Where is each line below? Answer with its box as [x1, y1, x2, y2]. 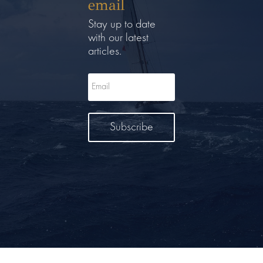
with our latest [88, 32, 149, 45]
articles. [88, 46, 122, 58]
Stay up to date [88, 19, 156, 31]
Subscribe [110, 122, 153, 134]
